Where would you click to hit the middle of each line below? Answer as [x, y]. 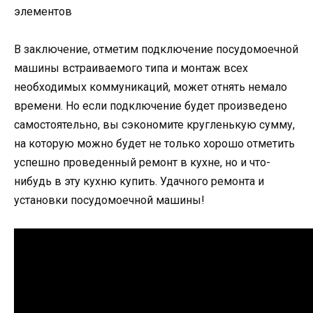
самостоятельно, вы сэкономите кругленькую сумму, [154, 124]
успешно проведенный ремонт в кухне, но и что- [142, 162]
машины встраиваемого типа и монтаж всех [131, 68]
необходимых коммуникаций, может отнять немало [151, 87]
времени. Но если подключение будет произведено [151, 105]
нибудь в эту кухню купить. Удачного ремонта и [139, 181]
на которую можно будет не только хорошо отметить [154, 143]
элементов [43, 11]
